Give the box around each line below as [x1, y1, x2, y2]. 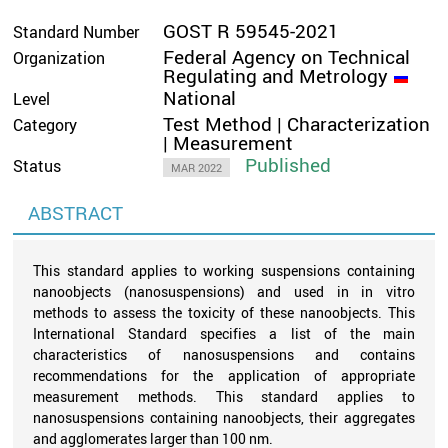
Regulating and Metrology [163, 62, 389, 89]
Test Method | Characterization [163, 110, 431, 137]
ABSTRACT [28, 199, 124, 226]
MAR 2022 [171, 159, 223, 175]
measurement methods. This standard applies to [33, 386, 415, 406]
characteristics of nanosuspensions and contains [33, 344, 415, 364]
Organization [13, 46, 106, 69]
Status [13, 154, 62, 177]
